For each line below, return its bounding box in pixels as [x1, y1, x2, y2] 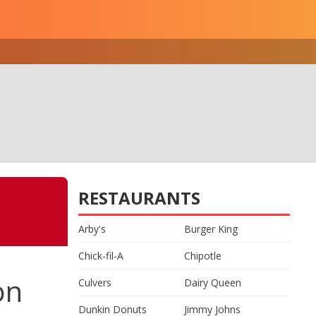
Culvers [78, 276, 111, 289]
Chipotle [184, 249, 221, 262]
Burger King [184, 222, 238, 236]
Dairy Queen [184, 276, 241, 289]
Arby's [78, 222, 106, 236]
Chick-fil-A [78, 249, 123, 262]
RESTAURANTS [78, 186, 200, 209]
